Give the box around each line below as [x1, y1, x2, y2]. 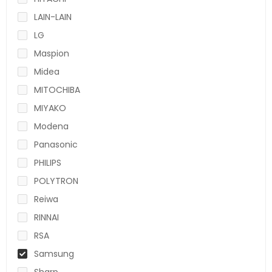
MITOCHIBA [34, 83, 80, 96]
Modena [34, 120, 69, 132]
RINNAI [34, 211, 59, 223]
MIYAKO [34, 101, 66, 114]
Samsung [34, 247, 74, 260]
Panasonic [34, 138, 78, 151]
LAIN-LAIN [34, 10, 72, 23]
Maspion [34, 47, 69, 59]
